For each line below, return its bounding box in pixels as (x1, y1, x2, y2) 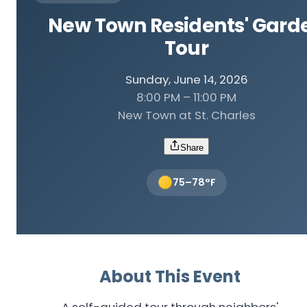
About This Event (99, 265, 241, 288)
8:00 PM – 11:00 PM (136, 88, 236, 106)
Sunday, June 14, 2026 (125, 71, 248, 88)
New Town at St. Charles (117, 106, 256, 123)
